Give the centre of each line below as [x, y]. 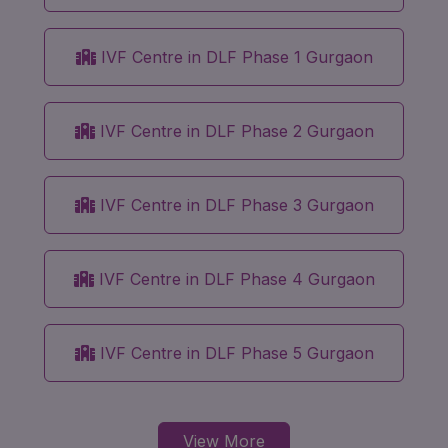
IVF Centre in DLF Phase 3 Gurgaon [234, 204]
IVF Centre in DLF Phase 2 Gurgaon [234, 130]
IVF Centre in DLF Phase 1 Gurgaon [234, 56]
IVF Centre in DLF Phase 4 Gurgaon [234, 278]
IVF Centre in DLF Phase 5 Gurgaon [234, 352]
